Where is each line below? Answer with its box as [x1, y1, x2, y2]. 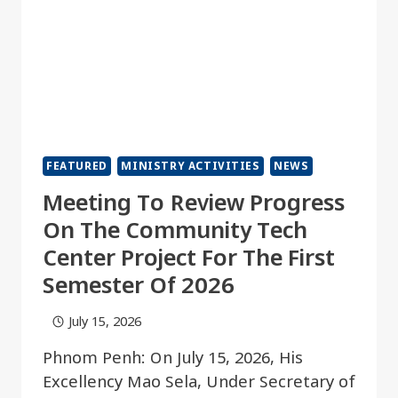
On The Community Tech [43, 212, 307, 251]
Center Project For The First [43, 240, 335, 279]
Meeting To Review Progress [43, 185, 345, 224]
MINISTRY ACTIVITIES [121, 156, 260, 177]
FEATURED [46, 156, 107, 177]
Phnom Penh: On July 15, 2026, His [43, 344, 303, 372]
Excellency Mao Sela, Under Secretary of [43, 368, 355, 396]
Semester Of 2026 [43, 267, 235, 306]
